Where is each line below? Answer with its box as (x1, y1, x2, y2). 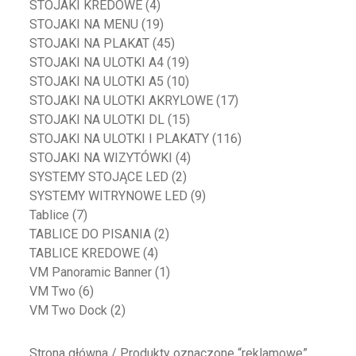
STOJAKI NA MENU (29, 17, 139, 33)
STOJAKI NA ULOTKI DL (29, 112, 165, 128)
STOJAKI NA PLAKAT (29, 36, 150, 52)
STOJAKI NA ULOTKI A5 (29, 74, 164, 90)
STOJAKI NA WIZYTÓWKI (29, 150, 173, 166)
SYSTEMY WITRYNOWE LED (29, 188, 188, 204)
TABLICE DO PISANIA (29, 226, 152, 242)
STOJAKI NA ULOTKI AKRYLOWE (29, 93, 214, 109)
